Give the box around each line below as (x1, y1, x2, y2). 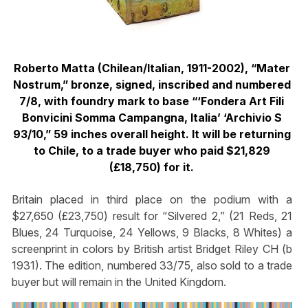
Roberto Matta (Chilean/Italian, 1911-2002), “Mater (13, 61, 290, 76)
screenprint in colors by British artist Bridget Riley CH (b (11, 241, 293, 256)
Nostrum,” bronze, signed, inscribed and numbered (12, 78, 291, 92)
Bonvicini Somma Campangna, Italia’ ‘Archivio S (21, 111, 282, 125)
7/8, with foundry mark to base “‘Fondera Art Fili (19, 94, 285, 109)
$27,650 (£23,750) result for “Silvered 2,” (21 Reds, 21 (11, 208, 293, 223)
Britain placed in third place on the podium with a (11, 192, 293, 206)
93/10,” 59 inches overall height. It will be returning (12, 127, 291, 142)
